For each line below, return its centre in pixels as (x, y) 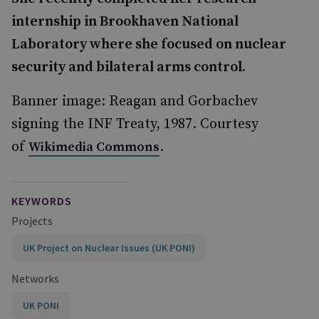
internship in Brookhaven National (125, 22)
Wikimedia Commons (94, 147)
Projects (32, 221)
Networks (35, 278)
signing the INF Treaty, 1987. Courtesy (135, 124)
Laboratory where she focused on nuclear (149, 45)
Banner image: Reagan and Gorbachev (135, 101)
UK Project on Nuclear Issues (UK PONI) (109, 248)
